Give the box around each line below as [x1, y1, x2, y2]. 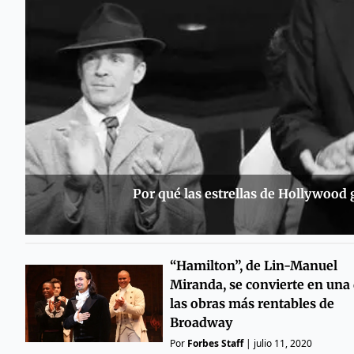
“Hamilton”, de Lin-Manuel [169, 257, 337, 273]
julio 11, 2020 [253, 336, 312, 350]
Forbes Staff [186, 336, 243, 350]
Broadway [169, 314, 232, 330]
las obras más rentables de [169, 295, 334, 311]
